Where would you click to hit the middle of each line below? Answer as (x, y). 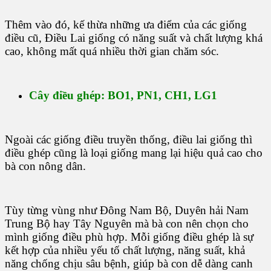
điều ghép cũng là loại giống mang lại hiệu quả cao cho (134, 153)
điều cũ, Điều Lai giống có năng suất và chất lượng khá (134, 38)
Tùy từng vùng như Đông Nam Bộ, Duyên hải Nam (127, 211)
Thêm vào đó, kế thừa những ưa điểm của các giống (126, 25)
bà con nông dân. (45, 166)
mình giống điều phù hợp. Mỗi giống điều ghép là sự (129, 237)
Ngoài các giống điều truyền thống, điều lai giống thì (129, 140)
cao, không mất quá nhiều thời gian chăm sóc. (112, 51)
